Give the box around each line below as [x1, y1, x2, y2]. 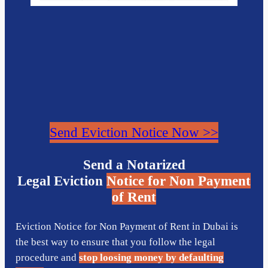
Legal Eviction [17, 172, 106, 188]
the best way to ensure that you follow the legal [15, 236, 215, 248]
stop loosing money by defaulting [78, 251, 224, 263]
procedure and [15, 251, 79, 263]
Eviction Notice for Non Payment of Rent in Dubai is [15, 220, 238, 232]
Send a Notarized [83, 156, 185, 172]
